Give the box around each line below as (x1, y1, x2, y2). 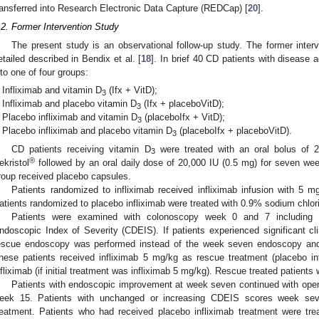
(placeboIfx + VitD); (142, 112, 226, 123)
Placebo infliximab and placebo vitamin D (2, 125, 173, 137)
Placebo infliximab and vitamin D (2, 112, 138, 123)
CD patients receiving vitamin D (11, 143, 151, 155)
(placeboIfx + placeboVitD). (177, 125, 293, 137)
